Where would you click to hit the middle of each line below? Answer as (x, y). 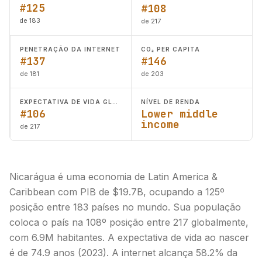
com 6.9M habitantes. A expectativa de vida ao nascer (129, 237)
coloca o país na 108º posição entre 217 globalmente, (129, 222)
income (160, 124)
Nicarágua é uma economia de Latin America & (113, 177)
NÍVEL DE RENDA (170, 102)
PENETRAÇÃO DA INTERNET (70, 49)
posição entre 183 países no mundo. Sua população (125, 207)
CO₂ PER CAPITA (170, 49)
